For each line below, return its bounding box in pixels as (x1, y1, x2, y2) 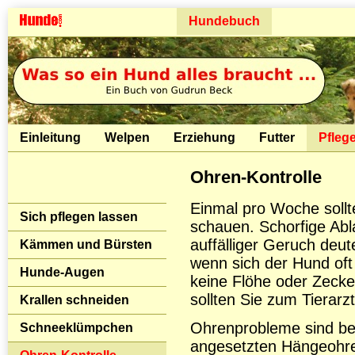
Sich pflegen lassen (20, 210, 138, 223)
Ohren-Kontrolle (190, 168, 322, 187)
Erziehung (174, 131, 235, 144)
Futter (259, 131, 295, 144)
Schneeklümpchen (20, 321, 133, 334)
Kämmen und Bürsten (20, 238, 152, 251)
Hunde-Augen (20, 265, 105, 279)
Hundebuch (189, 14, 260, 28)
